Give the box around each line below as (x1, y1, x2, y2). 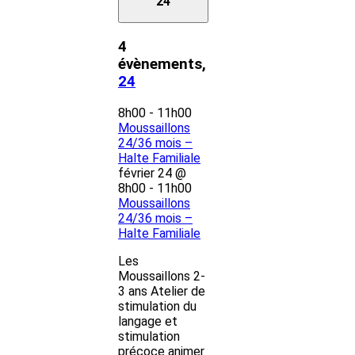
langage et (118, 313, 177, 329)
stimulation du (118, 298, 197, 314)
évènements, (118, 55, 206, 74)
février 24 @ (118, 165, 186, 181)
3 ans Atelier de (118, 283, 205, 299)
